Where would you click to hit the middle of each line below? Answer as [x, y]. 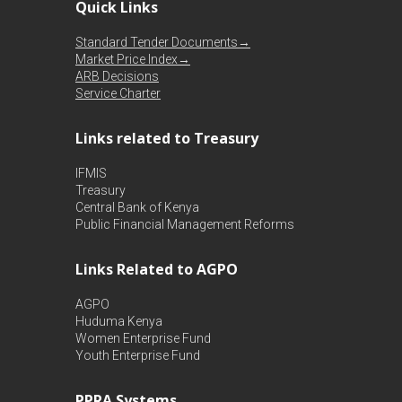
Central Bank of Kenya [137, 207]
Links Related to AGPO [157, 269]
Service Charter [118, 93]
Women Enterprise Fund [143, 338]
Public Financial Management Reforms [185, 224]
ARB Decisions [117, 76]
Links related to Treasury [167, 138]
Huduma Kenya [119, 321]
